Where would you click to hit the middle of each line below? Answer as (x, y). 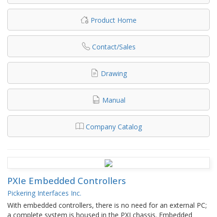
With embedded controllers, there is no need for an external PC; (107, 205)
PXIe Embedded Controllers (67, 180)
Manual (114, 100)
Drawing (114, 73)
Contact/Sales (114, 46)
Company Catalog (114, 126)
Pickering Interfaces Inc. (44, 193)
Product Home (114, 20)
